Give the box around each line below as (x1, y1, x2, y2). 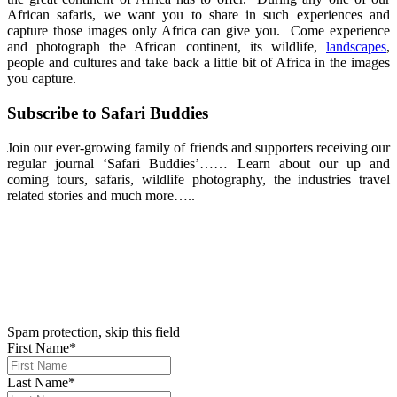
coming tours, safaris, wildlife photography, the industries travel (7, 171, 390, 187)
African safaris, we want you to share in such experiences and (7, 7, 390, 23)
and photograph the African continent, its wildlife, (7, 39, 326, 55)
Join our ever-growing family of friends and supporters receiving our (7, 139, 390, 155)
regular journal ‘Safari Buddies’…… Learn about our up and (7, 155, 390, 171)
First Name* (7, 339, 76, 355)
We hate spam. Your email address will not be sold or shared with (7, 217, 390, 233)
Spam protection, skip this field (7, 323, 180, 339)
